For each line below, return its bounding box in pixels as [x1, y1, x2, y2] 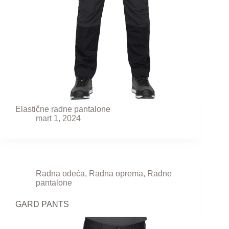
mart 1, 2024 [36, 114, 81, 123]
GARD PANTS [15, 200, 69, 209]
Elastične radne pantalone [15, 105, 110, 114]
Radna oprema [89, 169, 143, 178]
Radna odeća [36, 169, 85, 178]
